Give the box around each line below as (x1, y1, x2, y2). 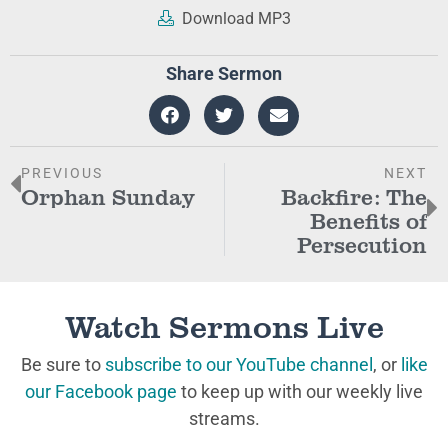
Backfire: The (281, 181, 427, 211)
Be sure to (20, 354, 105, 375)
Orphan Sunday (21, 181, 195, 211)
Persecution (297, 229, 427, 259)
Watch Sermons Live (64, 303, 384, 347)
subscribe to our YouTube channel (104, 354, 373, 375)
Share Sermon (166, 63, 282, 84)
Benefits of (310, 205, 427, 235)
